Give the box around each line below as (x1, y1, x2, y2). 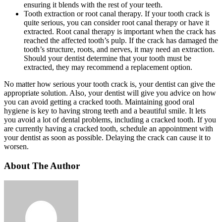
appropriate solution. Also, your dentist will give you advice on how (4, 88, 216, 97)
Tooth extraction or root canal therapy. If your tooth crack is (24, 9, 210, 18)
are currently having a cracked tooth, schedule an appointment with (4, 124, 213, 133)
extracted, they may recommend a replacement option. (24, 62, 194, 71)
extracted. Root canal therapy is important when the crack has (24, 27, 216, 36)
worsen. (4, 142, 31, 151)
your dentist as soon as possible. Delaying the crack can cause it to (4, 133, 211, 142)
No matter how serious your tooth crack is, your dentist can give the (4, 79, 215, 88)
